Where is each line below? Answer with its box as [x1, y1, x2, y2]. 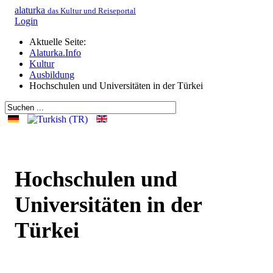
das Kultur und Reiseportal [48, 6, 136, 15]
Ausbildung [29, 69, 74, 80]
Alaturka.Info [29, 48, 81, 58]
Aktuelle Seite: [29, 37, 91, 47]
